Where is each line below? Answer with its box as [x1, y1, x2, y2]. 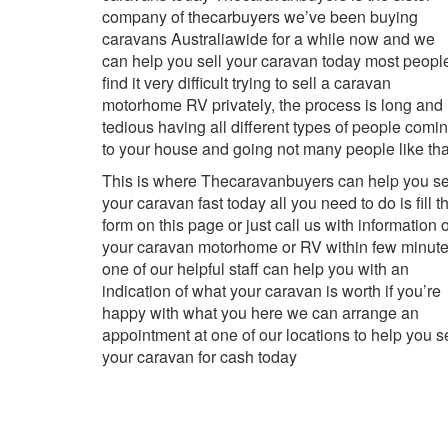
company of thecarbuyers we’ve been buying [102, 4, 418, 28]
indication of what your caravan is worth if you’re [102, 278, 441, 302]
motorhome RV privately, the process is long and [102, 92, 443, 116]
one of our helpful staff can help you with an [102, 256, 409, 280]
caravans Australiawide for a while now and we [102, 26, 435, 50]
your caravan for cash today [102, 344, 297, 368]
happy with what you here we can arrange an [102, 300, 419, 324]
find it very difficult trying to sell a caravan [102, 70, 391, 94]
